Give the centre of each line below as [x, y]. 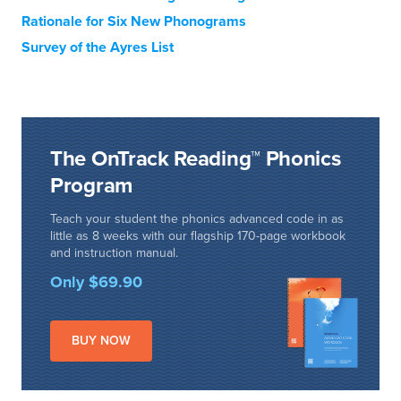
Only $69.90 [96, 282]
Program [91, 186]
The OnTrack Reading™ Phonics [196, 159]
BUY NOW [101, 341]
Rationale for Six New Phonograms [134, 21]
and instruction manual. [114, 253]
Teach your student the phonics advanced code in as [197, 219]
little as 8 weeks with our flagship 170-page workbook [198, 236]
